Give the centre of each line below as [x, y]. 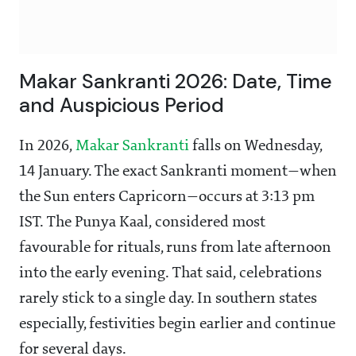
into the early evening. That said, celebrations [170, 274]
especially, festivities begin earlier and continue [177, 325]
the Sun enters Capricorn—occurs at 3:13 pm [167, 197]
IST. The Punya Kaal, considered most [142, 223]
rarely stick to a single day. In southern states [168, 299]
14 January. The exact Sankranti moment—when [178, 172]
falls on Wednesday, [255, 147]
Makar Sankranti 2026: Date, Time [176, 82]
